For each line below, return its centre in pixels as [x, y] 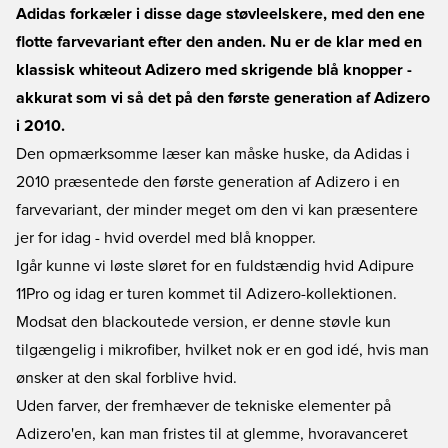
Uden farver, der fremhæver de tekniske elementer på [203, 406]
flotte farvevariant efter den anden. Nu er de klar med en [219, 42]
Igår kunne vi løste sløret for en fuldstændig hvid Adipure [215, 266]
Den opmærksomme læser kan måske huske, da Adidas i [213, 154]
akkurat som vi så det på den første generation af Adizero [223, 98]
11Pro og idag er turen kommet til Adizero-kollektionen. [206, 294]
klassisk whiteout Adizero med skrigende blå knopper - [214, 70]
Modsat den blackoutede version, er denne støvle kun [203, 322]
